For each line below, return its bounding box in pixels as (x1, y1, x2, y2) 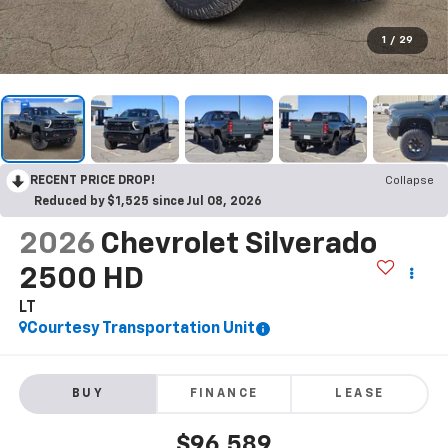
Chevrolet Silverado (99, 229, 377, 260)
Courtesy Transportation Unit (26, 320, 255, 337)
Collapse (385, 174, 434, 187)
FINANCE (189, 388, 259, 401)
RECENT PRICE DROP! (30, 174, 155, 187)
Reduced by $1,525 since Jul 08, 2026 (34, 195, 262, 208)
